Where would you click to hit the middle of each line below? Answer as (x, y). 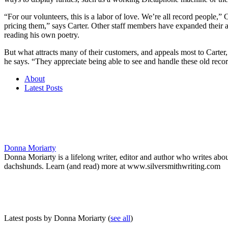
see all (120, 218)
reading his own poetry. (42, 35)
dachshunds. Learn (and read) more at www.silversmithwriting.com (112, 166)
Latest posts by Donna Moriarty (56, 218)
